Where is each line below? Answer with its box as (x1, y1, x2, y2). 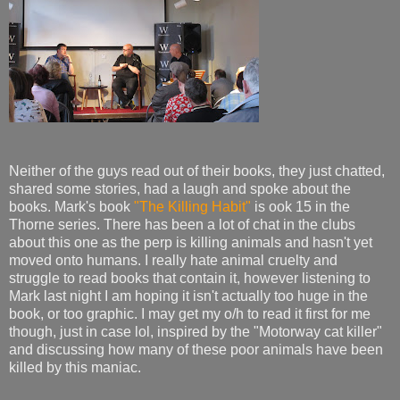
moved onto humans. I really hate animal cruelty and (9, 252, 337, 268)
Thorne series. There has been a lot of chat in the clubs (9, 216, 355, 232)
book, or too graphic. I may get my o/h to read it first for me (9, 305, 371, 321)
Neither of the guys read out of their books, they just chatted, (9, 162, 385, 179)
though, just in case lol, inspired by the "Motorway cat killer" (9, 323, 382, 339)
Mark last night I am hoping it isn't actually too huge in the (9, 287, 368, 304)
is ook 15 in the (251, 198, 350, 214)
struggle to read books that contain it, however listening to (9, 270, 371, 286)
